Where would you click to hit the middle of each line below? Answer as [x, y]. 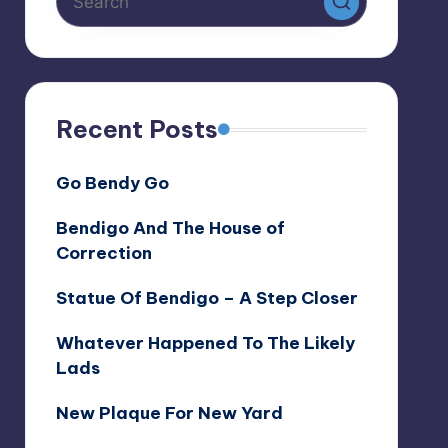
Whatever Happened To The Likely [205, 343]
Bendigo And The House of [170, 228]
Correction [103, 253]
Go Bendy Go [112, 183]
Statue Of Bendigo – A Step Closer [206, 298]
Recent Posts [136, 129]
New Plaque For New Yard [169, 413]
